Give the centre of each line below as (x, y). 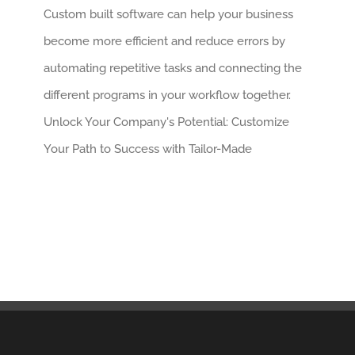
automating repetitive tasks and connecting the (172, 68)
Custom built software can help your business (168, 14)
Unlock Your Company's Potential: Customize (166, 122)
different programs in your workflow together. (167, 95)
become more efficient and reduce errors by (164, 41)
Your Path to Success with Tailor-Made (147, 149)
